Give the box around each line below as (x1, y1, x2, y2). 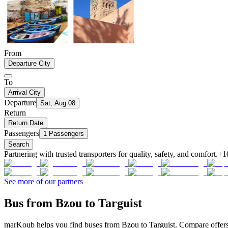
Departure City (8, 59, 50, 67)
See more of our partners (4, 177, 83, 186)
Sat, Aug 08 (40, 99, 75, 107)
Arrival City (8, 88, 41, 96)
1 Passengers (43, 129, 84, 137)
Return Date (8, 119, 43, 127)
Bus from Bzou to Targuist (4, 196, 142, 210)
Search (8, 140, 29, 148)
